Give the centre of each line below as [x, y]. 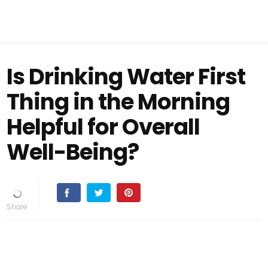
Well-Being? [73, 152]
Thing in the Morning [118, 102]
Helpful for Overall [103, 127]
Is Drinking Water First [126, 77]
